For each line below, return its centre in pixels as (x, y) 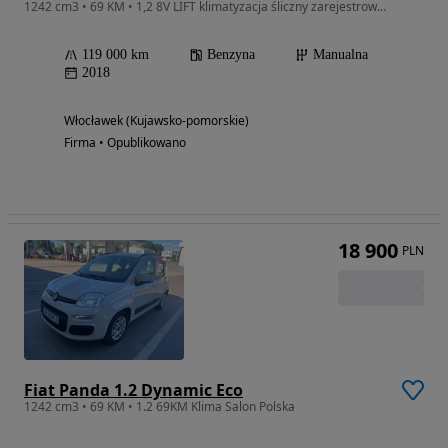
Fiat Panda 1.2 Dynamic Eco (133, 390)
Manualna (340, 55)
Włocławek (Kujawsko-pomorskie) (156, 121)
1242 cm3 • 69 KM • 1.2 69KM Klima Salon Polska (159, 407)
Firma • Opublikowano (125, 143)
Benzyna (231, 55)
